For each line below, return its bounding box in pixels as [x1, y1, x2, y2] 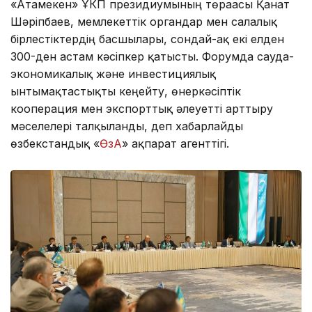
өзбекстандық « [10, 136, 100, 151]
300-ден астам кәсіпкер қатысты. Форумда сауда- [10, 49, 294, 64]
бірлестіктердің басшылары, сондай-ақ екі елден [10, 32, 284, 47]
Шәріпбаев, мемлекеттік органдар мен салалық [10, 15, 277, 29]
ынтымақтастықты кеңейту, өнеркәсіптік [10, 84, 241, 99]
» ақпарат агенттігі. [122, 136, 229, 151]
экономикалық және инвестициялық [10, 67, 216, 81]
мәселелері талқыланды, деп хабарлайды [10, 119, 243, 134]
